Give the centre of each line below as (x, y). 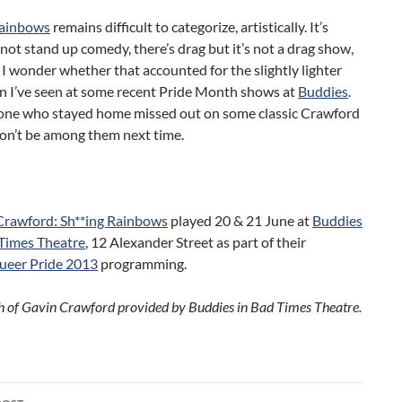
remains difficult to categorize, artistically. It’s (189, 26)
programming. (142, 263)
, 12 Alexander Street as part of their (196, 242)
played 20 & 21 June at (240, 220)
